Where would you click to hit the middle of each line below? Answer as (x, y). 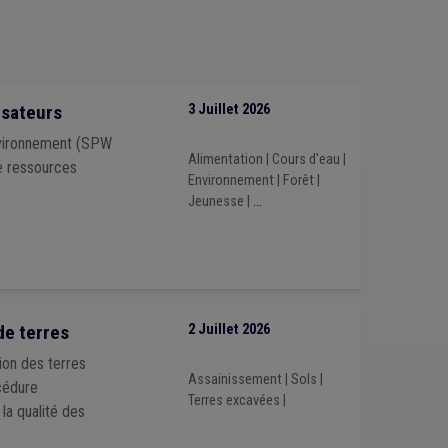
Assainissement (234, 379)
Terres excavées (233, 400)
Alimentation (225, 159)
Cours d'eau (305, 159)
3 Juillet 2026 (228, 110)
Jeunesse (215, 201)
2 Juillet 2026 (228, 330)
